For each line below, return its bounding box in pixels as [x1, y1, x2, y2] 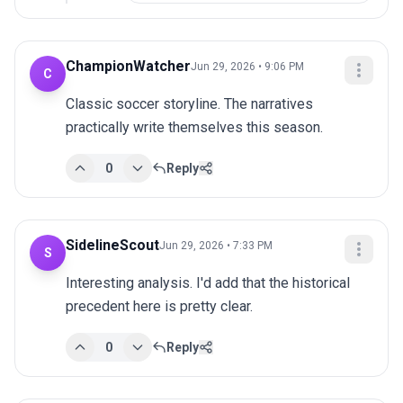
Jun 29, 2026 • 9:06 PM [191, 60, 304, 74]
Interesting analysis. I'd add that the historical [66, 274, 350, 292]
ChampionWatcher [66, 58, 191, 76]
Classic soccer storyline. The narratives [66, 95, 313, 113]
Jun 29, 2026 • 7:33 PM [159, 239, 273, 253]
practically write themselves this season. [66, 119, 323, 137]
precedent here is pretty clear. [66, 298, 253, 316]
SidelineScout [66, 237, 159, 255]
